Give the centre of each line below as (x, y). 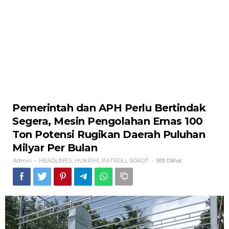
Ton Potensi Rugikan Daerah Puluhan (109, 134)
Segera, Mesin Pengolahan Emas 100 (108, 121)
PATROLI (114, 161)
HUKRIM (87, 161)
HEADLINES (55, 161)
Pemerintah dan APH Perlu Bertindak (109, 108)
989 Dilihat (169, 161)
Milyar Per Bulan (55, 148)
